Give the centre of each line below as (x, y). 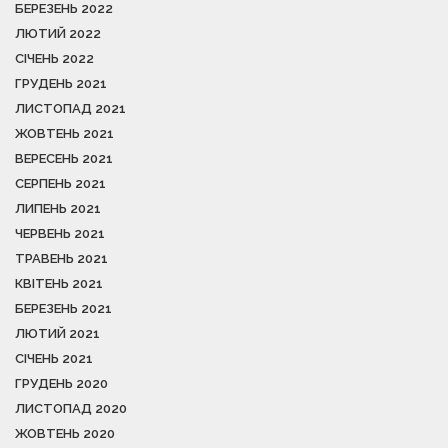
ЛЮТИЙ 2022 (58, 33)
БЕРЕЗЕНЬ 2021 (63, 308)
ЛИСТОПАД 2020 (71, 408)
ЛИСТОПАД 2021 (70, 108)
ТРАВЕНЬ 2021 (61, 258)
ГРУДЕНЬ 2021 (61, 83)
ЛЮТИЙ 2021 (57, 333)
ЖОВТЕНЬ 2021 (64, 133)
